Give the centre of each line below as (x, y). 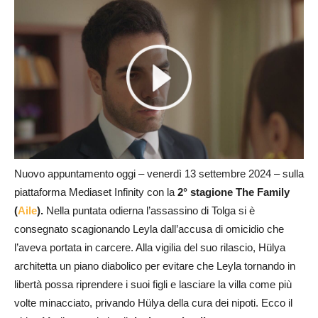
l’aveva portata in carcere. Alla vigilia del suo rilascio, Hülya (150, 248)
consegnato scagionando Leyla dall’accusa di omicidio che (149, 229)
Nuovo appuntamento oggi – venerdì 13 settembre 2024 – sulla (159, 174)
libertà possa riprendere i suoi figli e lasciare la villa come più (153, 285)
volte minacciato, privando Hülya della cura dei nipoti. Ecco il (153, 303)
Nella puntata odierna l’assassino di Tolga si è (150, 211)
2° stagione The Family (234, 192)
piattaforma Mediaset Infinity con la (96, 192)
